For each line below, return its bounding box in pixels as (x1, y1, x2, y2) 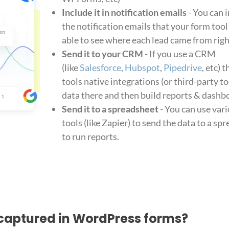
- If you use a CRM (143, 48, 216, 60)
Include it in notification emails (61, 7, 187, 18)
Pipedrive (163, 62, 202, 74)
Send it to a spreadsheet (61, 103, 158, 115)
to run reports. (61, 131, 119, 143)
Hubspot (124, 62, 160, 74)
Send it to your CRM (61, 48, 143, 60)
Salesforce (79, 62, 121, 74)
